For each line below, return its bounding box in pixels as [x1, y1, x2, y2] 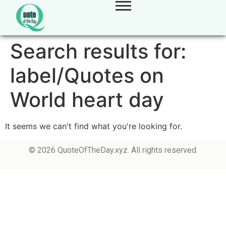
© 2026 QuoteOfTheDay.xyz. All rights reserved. [28, 145, 198, 155]
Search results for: [10, 39, 186, 64]
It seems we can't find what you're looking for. [5, 121, 182, 131]
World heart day [10, 87, 164, 112]
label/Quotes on [10, 63, 164, 88]
